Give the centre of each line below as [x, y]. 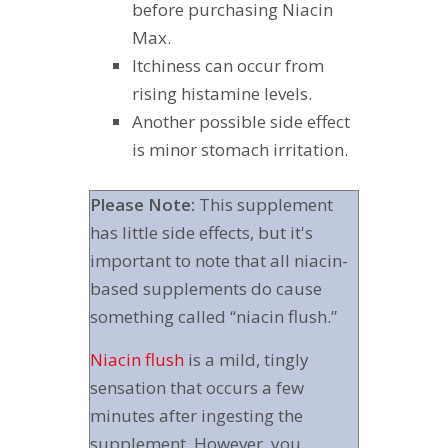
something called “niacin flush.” [213, 316]
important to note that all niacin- [219, 260]
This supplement [264, 204]
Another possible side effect [240, 122]
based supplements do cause [206, 288]
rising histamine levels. [221, 94]
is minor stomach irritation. [239, 150]
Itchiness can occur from [227, 66]
